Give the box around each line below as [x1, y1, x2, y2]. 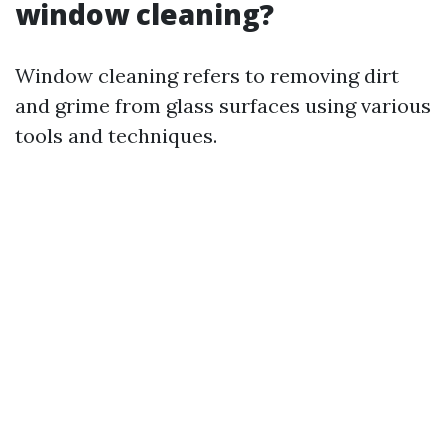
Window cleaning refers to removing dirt [15, 63, 399, 88]
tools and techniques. [15, 123, 217, 148]
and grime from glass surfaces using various [15, 93, 431, 118]
